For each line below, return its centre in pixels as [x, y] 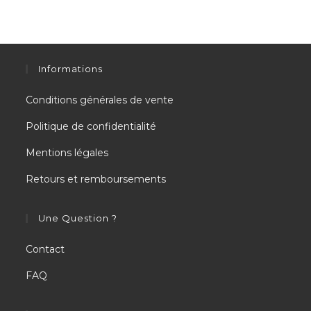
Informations [71, 69]
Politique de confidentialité [91, 126]
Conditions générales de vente [100, 100]
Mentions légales [67, 153]
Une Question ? [78, 218]
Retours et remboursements [96, 179]
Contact [45, 249]
